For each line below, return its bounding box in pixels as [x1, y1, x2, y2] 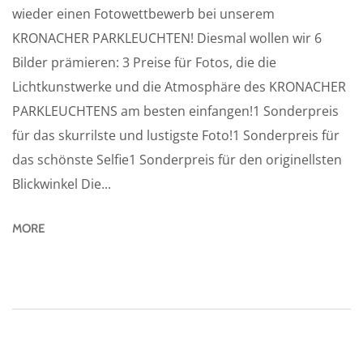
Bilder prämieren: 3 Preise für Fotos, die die [12, 53, 276, 71]
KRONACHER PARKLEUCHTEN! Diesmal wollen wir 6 [12, 28, 322, 47]
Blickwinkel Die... [12, 174, 111, 193]
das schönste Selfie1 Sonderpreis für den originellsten [12, 150, 342, 169]
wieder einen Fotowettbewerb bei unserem [12, 4, 275, 23]
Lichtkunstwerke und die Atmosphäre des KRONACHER [12, 77, 346, 96]
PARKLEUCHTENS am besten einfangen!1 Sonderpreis [12, 101, 339, 120]
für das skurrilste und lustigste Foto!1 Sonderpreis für [12, 126, 340, 144]
